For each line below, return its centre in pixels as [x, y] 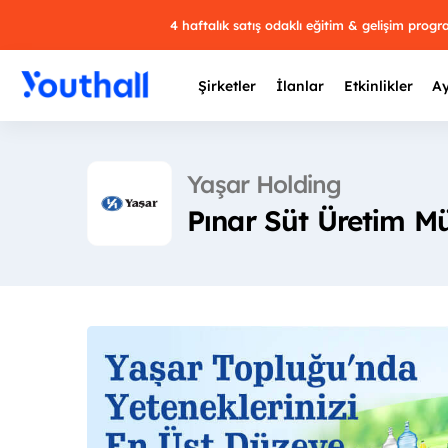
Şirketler [227, 86]
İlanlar [299, 86]
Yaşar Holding [264, 183]
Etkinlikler [378, 86]
